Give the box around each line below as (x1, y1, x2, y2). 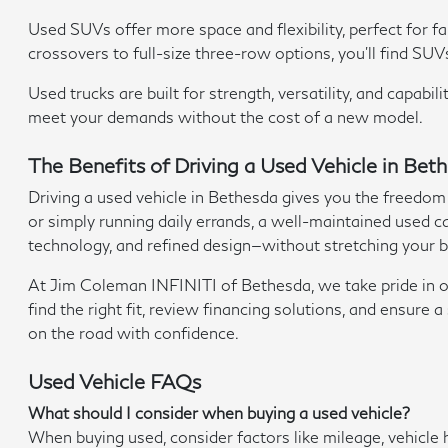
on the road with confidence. (28, 323, 240, 342)
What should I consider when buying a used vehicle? (28, 403, 411, 422)
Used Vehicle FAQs (28, 369, 202, 393)
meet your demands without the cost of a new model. (28, 107, 424, 126)
